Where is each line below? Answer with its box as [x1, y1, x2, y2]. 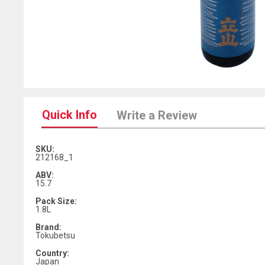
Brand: [35, 222, 62, 232]
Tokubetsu [35, 231, 75, 241]
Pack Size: [35, 196, 77, 206]
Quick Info [42, 108, 97, 122]
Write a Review [117, 108, 197, 123]
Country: [35, 248, 69, 258]
